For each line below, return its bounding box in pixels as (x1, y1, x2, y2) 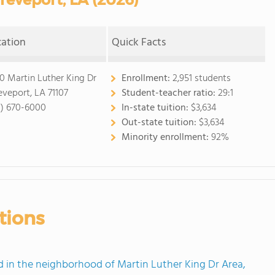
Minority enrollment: (121, 130, 211, 145)
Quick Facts (112, 34, 166, 52)
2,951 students (172, 71, 231, 87)
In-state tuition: (121, 100, 191, 116)
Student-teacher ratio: (121, 85, 218, 101)
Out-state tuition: (121, 115, 199, 131)
